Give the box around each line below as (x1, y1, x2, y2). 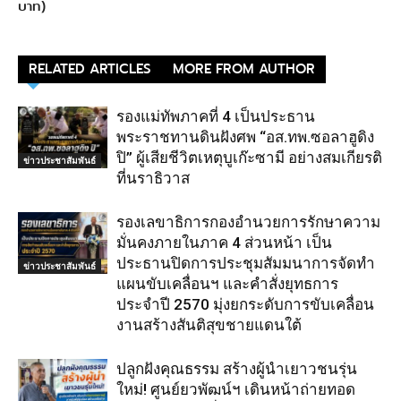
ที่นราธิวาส (116, 168, 190, 187)
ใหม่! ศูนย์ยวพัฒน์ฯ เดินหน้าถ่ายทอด (116, 380, 355, 398)
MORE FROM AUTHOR (173, 58, 315, 79)
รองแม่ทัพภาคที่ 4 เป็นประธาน (116, 107, 315, 125)
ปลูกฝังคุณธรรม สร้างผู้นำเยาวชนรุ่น (116, 359, 357, 378)
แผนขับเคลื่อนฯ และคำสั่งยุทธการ (116, 274, 338, 293)
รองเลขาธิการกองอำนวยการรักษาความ (116, 212, 380, 231)
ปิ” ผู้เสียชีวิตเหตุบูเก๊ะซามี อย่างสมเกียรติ (116, 148, 382, 166)
